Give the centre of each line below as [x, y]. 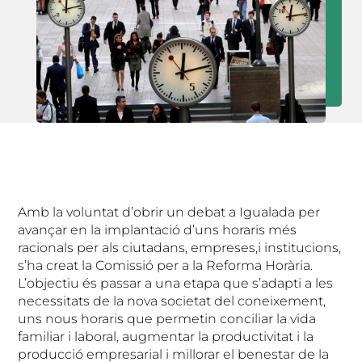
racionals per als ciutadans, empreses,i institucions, [180, 247]
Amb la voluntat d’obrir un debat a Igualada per [169, 212]
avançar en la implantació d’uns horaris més [158, 229]
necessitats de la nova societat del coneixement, [172, 301]
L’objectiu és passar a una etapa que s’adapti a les [176, 283]
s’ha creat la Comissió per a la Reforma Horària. [166, 265]
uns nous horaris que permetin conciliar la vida [167, 318]
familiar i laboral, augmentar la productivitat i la [166, 336]
